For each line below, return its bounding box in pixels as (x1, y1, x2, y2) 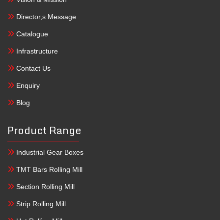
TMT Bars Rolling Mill (14, 165, 82, 173)
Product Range (7, 121, 81, 138)
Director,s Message (14, 12, 76, 21)
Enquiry (14, 81, 40, 89)
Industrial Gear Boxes (14, 148, 83, 156)
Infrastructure (14, 47, 58, 55)
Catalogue (14, 29, 48, 38)
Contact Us (14, 64, 51, 72)
